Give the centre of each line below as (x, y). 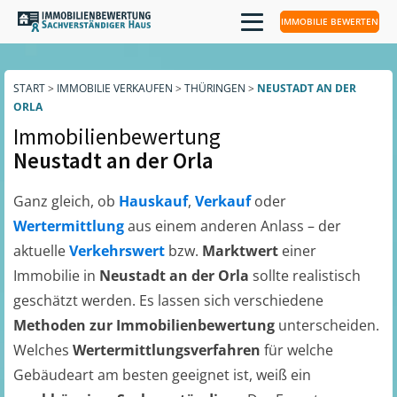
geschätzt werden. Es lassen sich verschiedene (168, 300)
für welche (299, 350)
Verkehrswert (119, 251)
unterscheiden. (327, 325)
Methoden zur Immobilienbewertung (144, 325)
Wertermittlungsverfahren (168, 350)
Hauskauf (153, 201)
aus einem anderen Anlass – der (234, 226)
